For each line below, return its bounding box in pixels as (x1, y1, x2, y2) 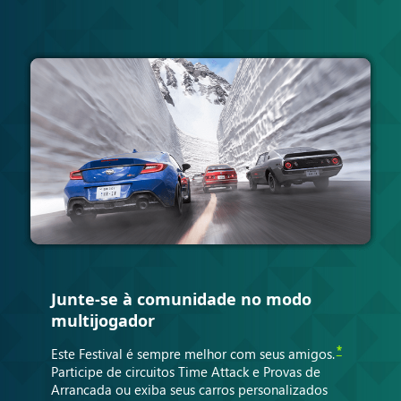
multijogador (50, 310, 155, 332)
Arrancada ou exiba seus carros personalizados (50, 380, 328, 399)
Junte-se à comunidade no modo (50, 288, 311, 311)
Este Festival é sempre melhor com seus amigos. (50, 345, 335, 363)
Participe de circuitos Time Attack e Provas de (50, 363, 320, 381)
